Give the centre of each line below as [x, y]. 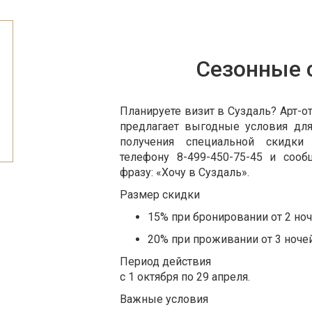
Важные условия [164, 299]
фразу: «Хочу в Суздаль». [185, 172]
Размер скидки [160, 194]
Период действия [165, 261]
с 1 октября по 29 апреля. [185, 276]
